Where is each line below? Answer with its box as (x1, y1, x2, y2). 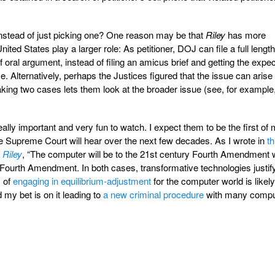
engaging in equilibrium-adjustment (13, 174, 153, 187)
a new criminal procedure (103, 187, 204, 201)
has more (225, 28, 266, 41)
